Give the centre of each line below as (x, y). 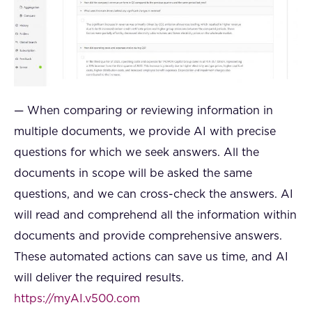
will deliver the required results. (99, 278)
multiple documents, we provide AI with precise (145, 131)
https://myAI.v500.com (77, 298)
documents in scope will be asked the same (133, 173)
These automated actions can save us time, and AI (151, 257)
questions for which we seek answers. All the (136, 152)
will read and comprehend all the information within (155, 215)
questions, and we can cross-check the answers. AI (154, 194)
